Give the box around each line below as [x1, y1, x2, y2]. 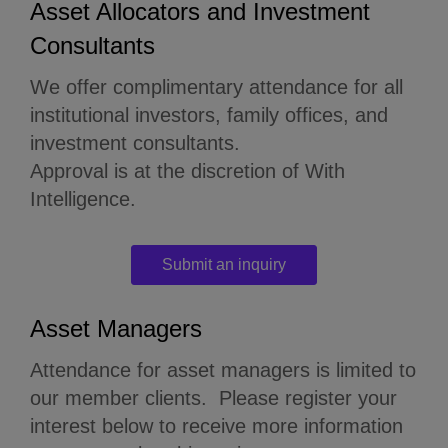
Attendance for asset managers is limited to [30, 358, 416, 381]
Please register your [219, 386, 397, 409]
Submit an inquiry [162, 255, 286, 273]
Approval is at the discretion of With [30, 159, 345, 182]
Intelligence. [30, 187, 136, 210]
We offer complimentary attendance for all [30, 75, 403, 98]
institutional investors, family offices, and [30, 103, 388, 126]
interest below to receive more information [30, 414, 403, 437]
